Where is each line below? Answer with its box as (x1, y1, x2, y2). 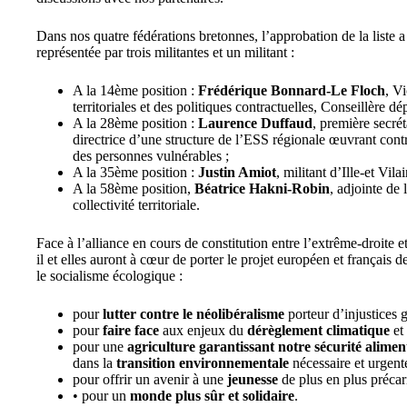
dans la (73, 355, 116, 371)
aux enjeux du (163, 323, 247, 338)
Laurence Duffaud (198, 115, 313, 131)
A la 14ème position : (73, 83, 198, 98)
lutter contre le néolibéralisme (103, 306, 288, 322)
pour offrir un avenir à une (73, 372, 227, 387)
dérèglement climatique (247, 323, 393, 338)
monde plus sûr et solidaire (130, 388, 294, 403)
